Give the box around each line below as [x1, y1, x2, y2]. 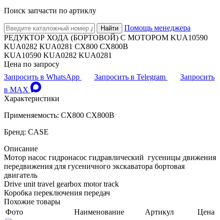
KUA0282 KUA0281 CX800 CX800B [4, 42, 128, 51]
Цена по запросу [4, 60, 59, 69]
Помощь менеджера [124, 24, 191, 32]
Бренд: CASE [4, 128, 49, 137]
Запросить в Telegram [94, 73, 167, 82]
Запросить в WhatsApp [4, 73, 82, 82]
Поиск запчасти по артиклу [4, 6, 96, 15]
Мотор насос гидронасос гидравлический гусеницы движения [4, 153, 216, 162]
